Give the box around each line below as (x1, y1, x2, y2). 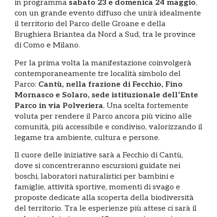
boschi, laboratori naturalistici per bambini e (15, 172, 174, 182)
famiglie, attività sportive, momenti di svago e (15, 183, 180, 192)
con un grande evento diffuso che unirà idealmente (15, 9, 201, 18)
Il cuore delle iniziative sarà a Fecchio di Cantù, (15, 151, 183, 160)
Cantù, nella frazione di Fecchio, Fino (38, 79, 183, 89)
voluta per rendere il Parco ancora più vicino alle (15, 111, 192, 121)
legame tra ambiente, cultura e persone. (15, 133, 160, 142)
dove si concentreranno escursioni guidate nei (15, 161, 180, 171)
